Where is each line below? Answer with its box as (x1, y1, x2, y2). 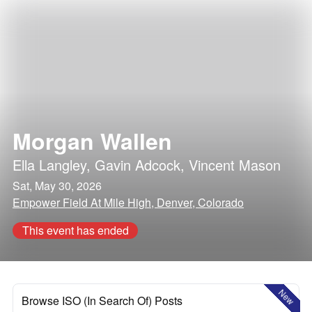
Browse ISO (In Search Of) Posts (22, 292, 182, 309)
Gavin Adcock (95, 155, 180, 175)
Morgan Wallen (13, 125, 172, 157)
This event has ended (22, 222, 129, 238)
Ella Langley (13, 155, 86, 175)
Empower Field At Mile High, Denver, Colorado (13, 194, 244, 210)
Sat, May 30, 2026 (13, 178, 102, 194)
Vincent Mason (189, 155, 281, 175)
